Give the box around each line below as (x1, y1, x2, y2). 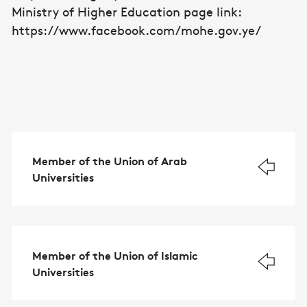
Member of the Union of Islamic (32, 247, 198, 262)
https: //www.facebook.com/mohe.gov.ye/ (12, 21, 261, 38)
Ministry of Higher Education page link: (12, 3, 245, 20)
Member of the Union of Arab (32, 152, 187, 168)
